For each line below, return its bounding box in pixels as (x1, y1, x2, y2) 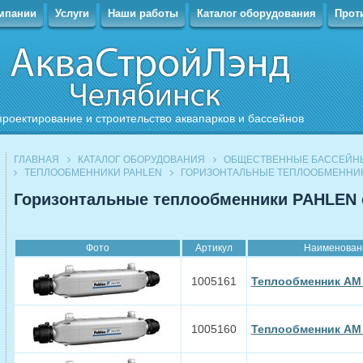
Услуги (54, 7, 89, 19)
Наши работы (107, 7, 178, 19)
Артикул (194, 242, 233, 254)
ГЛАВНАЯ (13, 154, 59, 165)
